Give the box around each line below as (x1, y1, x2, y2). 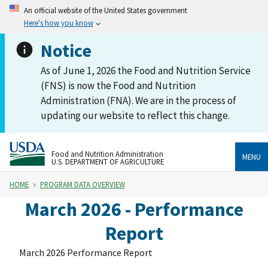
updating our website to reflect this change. (41, 109, 230, 122)
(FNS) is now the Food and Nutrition (41, 79, 196, 92)
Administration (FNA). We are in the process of (41, 94, 236, 107)
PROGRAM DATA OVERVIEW (39, 179, 125, 190)
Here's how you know (24, 18, 93, 28)
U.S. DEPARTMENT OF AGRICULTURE (51, 156, 164, 166)
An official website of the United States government (24, 5, 187, 15)
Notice (41, 39, 92, 62)
